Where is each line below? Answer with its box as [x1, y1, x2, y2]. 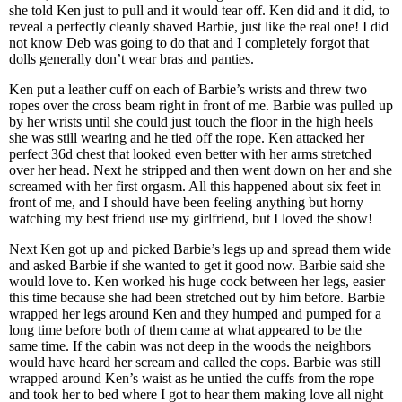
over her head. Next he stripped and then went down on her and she [9, 162, 392, 178]
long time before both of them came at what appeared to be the [9, 322, 362, 337]
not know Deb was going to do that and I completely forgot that [9, 35, 369, 50]
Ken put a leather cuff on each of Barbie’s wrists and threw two [9, 82, 367, 97]
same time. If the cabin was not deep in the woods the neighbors [9, 338, 371, 354]
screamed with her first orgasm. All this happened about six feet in [9, 179, 381, 194]
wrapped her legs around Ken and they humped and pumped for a [9, 306, 381, 321]
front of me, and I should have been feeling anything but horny [9, 195, 363, 210]
